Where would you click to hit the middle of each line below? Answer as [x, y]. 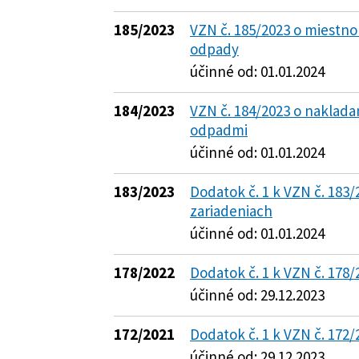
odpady [214, 49]
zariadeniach [231, 211]
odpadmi [219, 130]
